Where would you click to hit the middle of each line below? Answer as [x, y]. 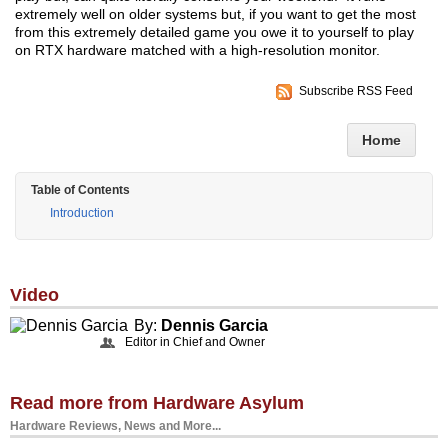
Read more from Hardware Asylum [157, 403]
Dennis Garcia [214, 326]
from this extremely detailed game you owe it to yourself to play [214, 32]
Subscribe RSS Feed [356, 91]
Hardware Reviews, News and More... [115, 426]
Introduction [82, 213]
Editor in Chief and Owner [195, 342]
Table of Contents [80, 190]
